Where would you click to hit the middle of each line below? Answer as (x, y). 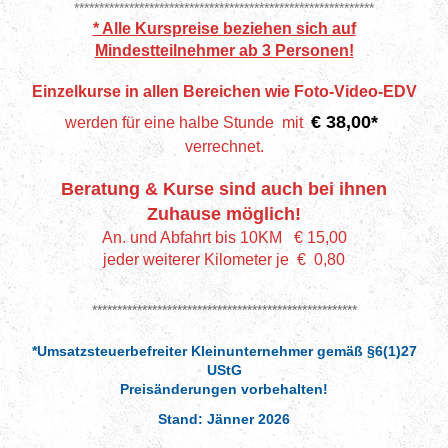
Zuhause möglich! (224, 213)
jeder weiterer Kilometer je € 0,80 (224, 259)
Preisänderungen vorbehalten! (224, 388)
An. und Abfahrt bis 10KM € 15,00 (224, 237)
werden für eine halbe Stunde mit (184, 122)
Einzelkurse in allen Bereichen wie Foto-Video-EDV (224, 91)
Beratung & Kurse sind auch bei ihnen (224, 188)
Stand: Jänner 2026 (224, 418)
